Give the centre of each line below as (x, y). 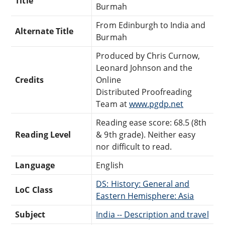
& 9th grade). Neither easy (146, 134)
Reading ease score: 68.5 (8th (151, 122)
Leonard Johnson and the (144, 68)
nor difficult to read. (134, 146)
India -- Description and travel (152, 214)
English (110, 165)
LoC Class (34, 190)
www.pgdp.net (156, 104)
